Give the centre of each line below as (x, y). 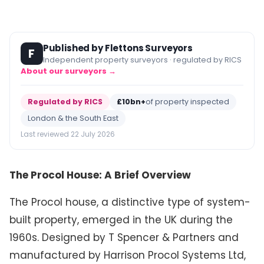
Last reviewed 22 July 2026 (67, 134)
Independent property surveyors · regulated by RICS (142, 60)
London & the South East (73, 118)
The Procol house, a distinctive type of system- (130, 202)
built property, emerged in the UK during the (121, 220)
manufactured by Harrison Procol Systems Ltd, (127, 255)
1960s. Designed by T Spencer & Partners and (124, 237)
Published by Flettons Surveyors (118, 48)
